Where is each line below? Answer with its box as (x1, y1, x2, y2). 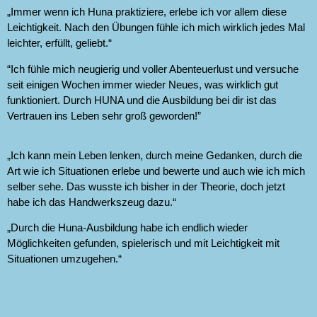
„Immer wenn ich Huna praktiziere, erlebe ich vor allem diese (7, 6, 287, 18)
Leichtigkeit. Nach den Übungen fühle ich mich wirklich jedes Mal (7, 21, 305, 34)
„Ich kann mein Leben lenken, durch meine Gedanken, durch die (7, 149, 302, 162)
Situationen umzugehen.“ (7, 253, 122, 265)
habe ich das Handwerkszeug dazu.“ (7, 196, 176, 209)
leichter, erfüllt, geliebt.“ (7, 37, 112, 50)
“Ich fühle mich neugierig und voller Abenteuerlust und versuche (7, 62, 299, 75)
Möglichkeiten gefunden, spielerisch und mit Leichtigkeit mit (7, 237, 279, 250)
